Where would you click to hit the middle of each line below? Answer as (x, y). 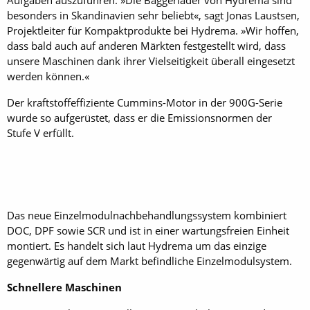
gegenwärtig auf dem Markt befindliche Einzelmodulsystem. (149, 261)
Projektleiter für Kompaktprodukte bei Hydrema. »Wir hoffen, (153, 30)
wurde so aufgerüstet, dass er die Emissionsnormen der (139, 117)
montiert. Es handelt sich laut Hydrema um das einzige (137, 245)
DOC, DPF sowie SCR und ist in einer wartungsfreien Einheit (148, 230)
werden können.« (48, 76)
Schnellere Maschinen (64, 287)
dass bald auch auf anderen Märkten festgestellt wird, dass (146, 45)
